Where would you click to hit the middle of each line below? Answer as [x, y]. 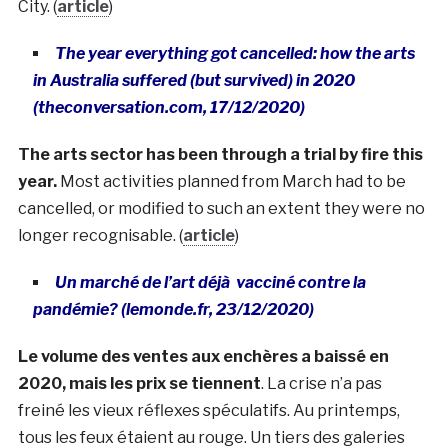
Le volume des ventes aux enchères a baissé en [203, 356]
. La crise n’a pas [321, 383]
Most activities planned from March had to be [231, 181]
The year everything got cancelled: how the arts [234, 53]
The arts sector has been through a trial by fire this [220, 154]
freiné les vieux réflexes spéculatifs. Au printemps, [208, 410]
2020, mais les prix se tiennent [139, 383]
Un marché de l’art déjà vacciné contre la [210, 282]
